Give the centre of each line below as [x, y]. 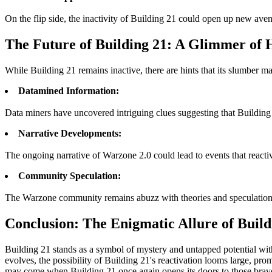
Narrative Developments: [70, 133]
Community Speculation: [70, 175]
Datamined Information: [69, 90]
